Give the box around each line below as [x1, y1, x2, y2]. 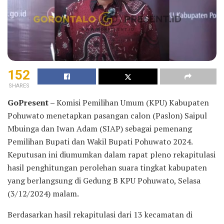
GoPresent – [7, 96, 56, 108]
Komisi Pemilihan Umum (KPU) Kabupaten [56, 96, 209, 108]
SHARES [8, 82, 29, 89]
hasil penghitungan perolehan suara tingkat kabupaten [7, 161, 207, 173]
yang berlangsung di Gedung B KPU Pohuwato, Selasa [7, 174, 200, 186]
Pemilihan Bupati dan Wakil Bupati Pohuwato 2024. [7, 135, 192, 147]
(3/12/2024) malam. [7, 187, 79, 199]
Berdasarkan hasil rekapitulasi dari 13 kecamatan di [7, 208, 192, 220]
